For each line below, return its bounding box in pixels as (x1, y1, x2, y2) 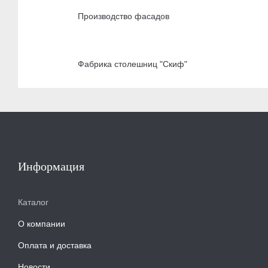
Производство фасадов (78, 11, 169, 21)
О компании (18, 218, 65, 229)
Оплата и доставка (18, 240, 92, 250)
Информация (18, 159, 84, 173)
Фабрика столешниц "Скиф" (78, 59, 187, 69)
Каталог (18, 197, 48, 207)
